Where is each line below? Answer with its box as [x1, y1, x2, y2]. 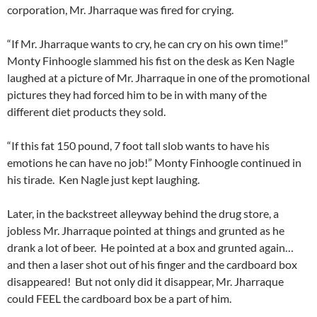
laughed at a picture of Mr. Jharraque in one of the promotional [7, 71, 310, 85]
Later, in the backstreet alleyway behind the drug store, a [7, 207, 279, 221]
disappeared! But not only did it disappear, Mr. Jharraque [7, 275, 284, 289]
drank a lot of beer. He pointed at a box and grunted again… [7, 241, 294, 255]
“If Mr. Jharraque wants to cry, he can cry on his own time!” [7, 37, 290, 51]
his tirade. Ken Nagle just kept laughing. [7, 173, 200, 187]
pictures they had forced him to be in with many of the [7, 88, 267, 102]
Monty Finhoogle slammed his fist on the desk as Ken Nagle [7, 54, 294, 68]
